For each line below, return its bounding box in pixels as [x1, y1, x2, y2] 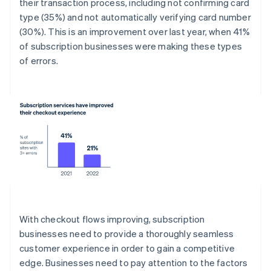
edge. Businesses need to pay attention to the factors [19, 256, 248, 269]
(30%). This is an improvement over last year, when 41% [19, 25, 250, 38]
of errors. [19, 54, 58, 67]
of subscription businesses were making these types [19, 39, 243, 52]
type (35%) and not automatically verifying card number [19, 10, 251, 23]
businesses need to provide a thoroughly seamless [19, 227, 234, 240]
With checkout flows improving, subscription [19, 213, 205, 226]
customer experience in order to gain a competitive [19, 242, 235, 255]
